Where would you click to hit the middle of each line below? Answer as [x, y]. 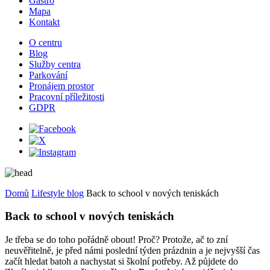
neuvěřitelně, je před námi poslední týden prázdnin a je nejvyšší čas [132, 251]
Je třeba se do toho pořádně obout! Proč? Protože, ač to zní [116, 240]
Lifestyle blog [58, 193]
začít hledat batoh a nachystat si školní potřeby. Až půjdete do [121, 262]
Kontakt [44, 22]
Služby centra [55, 64]
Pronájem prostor [61, 86]
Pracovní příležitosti [67, 96]
